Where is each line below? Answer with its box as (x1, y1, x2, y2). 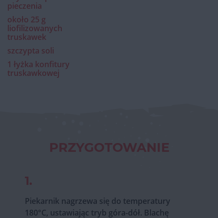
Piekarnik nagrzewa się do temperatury (24, 195, 170, 206)
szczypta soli (7, 45, 54, 56)
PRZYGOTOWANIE (49, 139, 169, 155)
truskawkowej (7, 67, 59, 78)
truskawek (7, 31, 46, 42)
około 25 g (7, 14, 46, 25)
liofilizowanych (7, 22, 62, 34)
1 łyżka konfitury (7, 58, 70, 70)
